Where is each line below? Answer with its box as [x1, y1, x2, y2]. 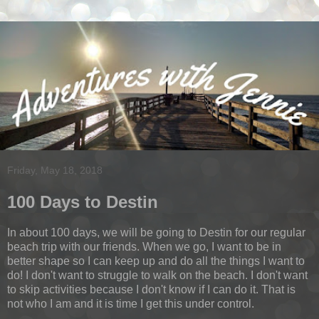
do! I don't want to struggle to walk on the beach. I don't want [7, 269, 308, 282]
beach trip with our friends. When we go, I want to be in [7, 241, 281, 253]
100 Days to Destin [7, 192, 158, 212]
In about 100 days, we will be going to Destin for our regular [7, 226, 305, 239]
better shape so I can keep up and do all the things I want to [7, 255, 305, 268]
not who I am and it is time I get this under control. [7, 298, 254, 310]
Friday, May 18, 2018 [7, 164, 103, 177]
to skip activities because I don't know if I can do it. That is [7, 283, 296, 296]
